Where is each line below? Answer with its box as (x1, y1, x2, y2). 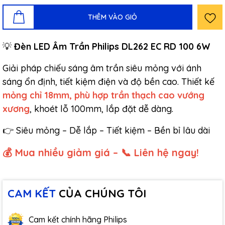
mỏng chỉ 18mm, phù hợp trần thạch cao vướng (3, 89, 204, 101)
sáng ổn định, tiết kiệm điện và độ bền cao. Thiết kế (3, 76, 214, 87)
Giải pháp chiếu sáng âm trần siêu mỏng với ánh (3, 62, 201, 74)
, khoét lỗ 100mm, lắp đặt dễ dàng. (30, 103, 173, 115)
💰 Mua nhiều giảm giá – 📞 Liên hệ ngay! (3, 146, 199, 159)
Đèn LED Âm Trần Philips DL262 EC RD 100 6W (14, 41, 210, 52)
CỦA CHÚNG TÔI (56, 186, 146, 200)
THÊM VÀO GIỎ (88, 12, 137, 22)
